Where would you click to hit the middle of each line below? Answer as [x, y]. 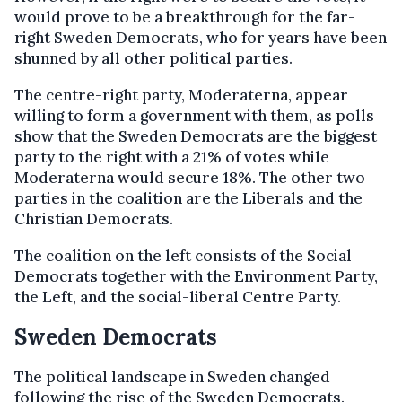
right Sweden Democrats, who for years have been [201, 38]
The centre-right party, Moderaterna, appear [181, 96]
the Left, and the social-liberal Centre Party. [178, 297]
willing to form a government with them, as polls [194, 116]
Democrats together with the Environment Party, [196, 277]
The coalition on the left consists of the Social [183, 256]
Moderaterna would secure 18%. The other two [190, 178]
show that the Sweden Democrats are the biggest [196, 137]
